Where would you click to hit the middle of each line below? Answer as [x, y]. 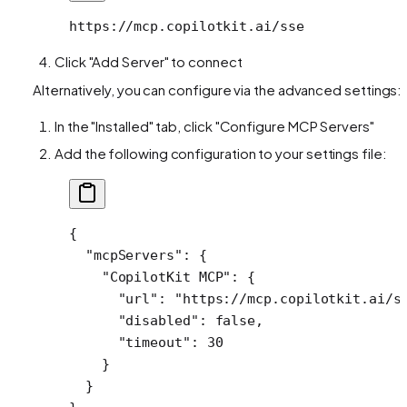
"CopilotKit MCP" [150, 277]
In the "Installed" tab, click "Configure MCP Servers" [214, 125]
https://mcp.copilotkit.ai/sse [187, 26]
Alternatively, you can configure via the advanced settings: [218, 89]
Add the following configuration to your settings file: [221, 153]
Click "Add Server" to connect [149, 61]
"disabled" [134, 320]
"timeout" [130, 342]
